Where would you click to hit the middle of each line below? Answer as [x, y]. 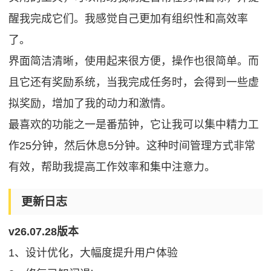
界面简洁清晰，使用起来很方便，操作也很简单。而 [134, 61]
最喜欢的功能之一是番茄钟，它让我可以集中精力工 [134, 124]
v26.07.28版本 [44, 232]
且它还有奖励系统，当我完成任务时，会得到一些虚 [134, 82]
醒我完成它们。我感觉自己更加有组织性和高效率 [129, 18]
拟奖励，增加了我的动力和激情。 [90, 103]
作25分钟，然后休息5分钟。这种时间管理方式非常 [132, 145]
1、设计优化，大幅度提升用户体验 [93, 253]
